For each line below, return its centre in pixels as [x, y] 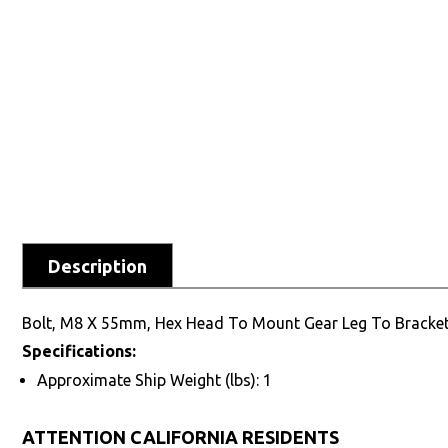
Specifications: [79, 350]
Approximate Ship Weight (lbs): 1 [154, 379]
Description [97, 265]
